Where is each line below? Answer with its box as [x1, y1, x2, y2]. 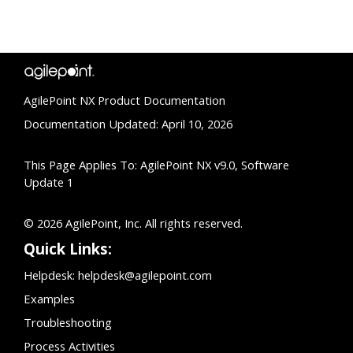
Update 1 [24, 174, 73, 191]
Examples [24, 291, 75, 307]
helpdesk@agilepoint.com [78, 267, 212, 284]
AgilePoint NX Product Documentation [24, 92, 225, 109]
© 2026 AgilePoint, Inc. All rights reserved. [24, 215, 243, 232]
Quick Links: [24, 239, 112, 259]
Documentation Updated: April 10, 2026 [24, 116, 232, 132]
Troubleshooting [24, 314, 112, 331]
